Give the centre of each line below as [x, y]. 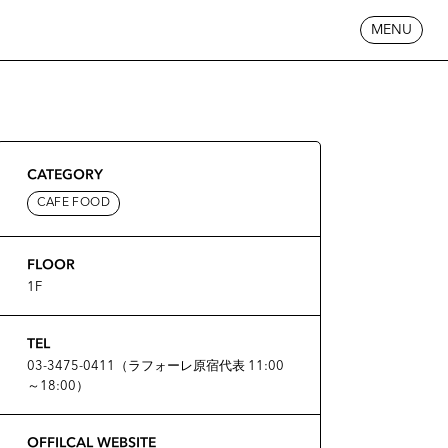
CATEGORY [64, 174]
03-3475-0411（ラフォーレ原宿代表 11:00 [155, 366]
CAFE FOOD [73, 203]
